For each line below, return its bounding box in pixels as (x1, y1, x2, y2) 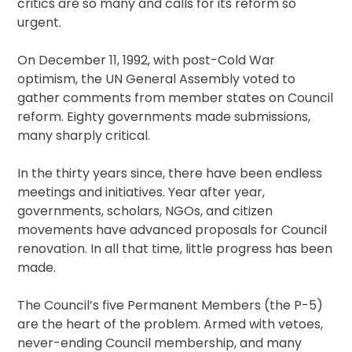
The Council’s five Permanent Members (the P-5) (17, 296, 324, 315)
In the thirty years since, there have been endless (17, 164, 323, 183)
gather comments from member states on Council (17, 89, 334, 108)
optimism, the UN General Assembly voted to (17, 70, 296, 89)
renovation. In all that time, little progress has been (17, 240, 333, 258)
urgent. (17, 13, 62, 32)
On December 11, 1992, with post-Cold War (17, 51, 276, 70)
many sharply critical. (17, 126, 151, 145)
